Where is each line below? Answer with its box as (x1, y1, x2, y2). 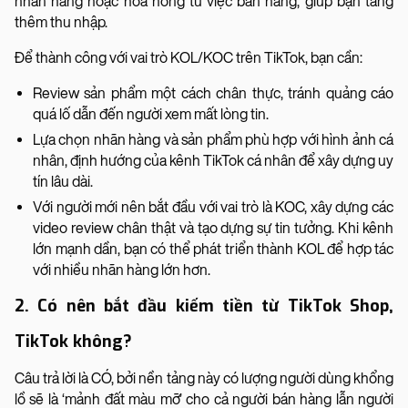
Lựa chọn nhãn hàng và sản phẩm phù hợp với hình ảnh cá (33, 130, 393, 148)
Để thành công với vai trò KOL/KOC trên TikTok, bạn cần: (15, 48, 365, 66)
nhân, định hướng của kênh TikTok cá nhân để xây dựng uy (33, 151, 393, 169)
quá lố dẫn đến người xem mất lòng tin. (33, 105, 271, 123)
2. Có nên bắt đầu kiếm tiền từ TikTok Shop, (15, 294, 393, 317)
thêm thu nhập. (15, 13, 107, 31)
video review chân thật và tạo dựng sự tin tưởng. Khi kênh (33, 219, 393, 237)
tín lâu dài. (33, 172, 96, 190)
